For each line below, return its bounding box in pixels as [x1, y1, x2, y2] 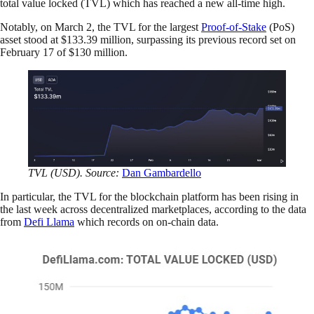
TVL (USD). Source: [28, 166, 122, 179]
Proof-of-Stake [201, 20, 266, 33]
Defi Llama [24, 215, 74, 228]
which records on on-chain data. [74, 215, 221, 228]
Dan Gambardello [122, 166, 201, 179]
